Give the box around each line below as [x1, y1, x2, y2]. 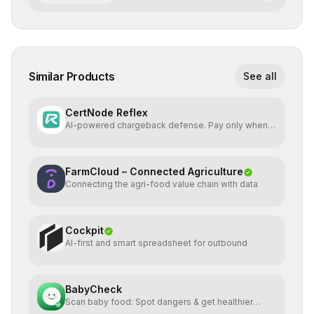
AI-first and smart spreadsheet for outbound [65, 238, 247, 248]
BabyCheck [65, 283, 122, 295]
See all [243, 70, 277, 82]
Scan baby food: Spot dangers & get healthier [65, 296, 253, 307]
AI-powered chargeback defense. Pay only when [65, 120, 268, 130]
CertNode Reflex [65, 107, 148, 118]
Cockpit [65, 224, 104, 236]
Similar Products [29, 69, 115, 83]
